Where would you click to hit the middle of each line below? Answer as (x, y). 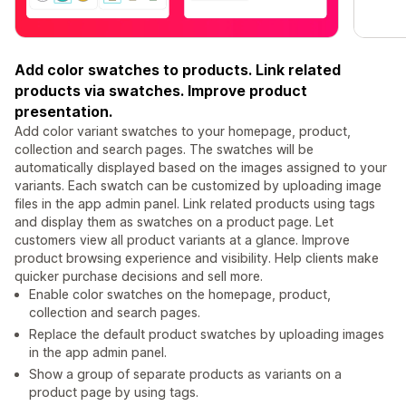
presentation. (63, 112)
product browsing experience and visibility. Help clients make (197, 258)
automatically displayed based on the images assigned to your (201, 168)
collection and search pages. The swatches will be (164, 150)
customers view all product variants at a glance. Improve (182, 240)
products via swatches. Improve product (161, 91)
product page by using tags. (114, 392)
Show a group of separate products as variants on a (185, 374)
